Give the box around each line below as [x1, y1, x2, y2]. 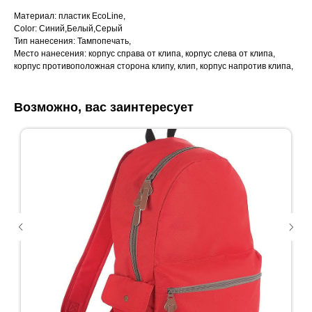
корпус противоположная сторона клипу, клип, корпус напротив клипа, [14, 61, 293, 72]
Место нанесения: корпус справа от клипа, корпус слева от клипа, [14, 49, 275, 59]
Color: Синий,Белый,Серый [14, 24, 123, 34]
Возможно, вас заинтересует [14, 100, 194, 115]
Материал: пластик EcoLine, [14, 11, 125, 22]
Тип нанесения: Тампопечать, [14, 36, 131, 47]
